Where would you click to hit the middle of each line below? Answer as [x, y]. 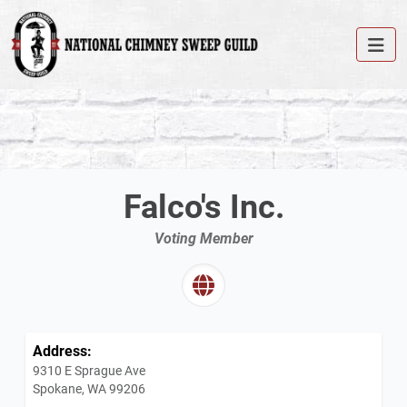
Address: [62, 351]
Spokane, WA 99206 [89, 389]
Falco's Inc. [203, 206]
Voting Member [203, 238]
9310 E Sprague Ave [89, 371]
